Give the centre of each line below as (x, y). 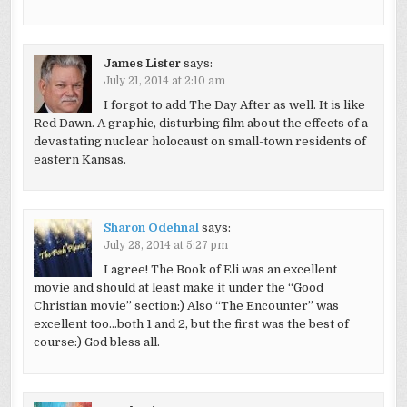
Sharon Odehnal (151, 228)
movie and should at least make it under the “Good (178, 288)
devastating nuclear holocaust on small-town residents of (199, 141)
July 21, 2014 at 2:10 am (164, 80)
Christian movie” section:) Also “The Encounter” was (186, 306)
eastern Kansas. (79, 159)
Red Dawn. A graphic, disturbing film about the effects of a (200, 123)
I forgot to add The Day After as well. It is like (234, 104)
